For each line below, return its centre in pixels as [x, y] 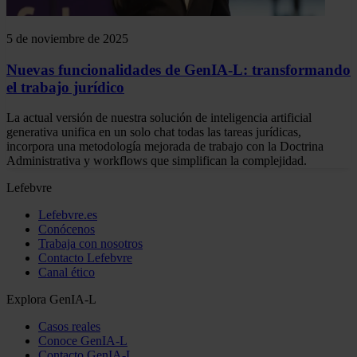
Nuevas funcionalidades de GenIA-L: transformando [178, 69]
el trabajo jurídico [65, 87]
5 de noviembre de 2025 [67, 38]
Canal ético [67, 273]
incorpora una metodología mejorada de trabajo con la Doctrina [165, 147]
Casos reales [69, 327]
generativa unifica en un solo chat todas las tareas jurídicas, [154, 132]
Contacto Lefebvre [85, 258]
